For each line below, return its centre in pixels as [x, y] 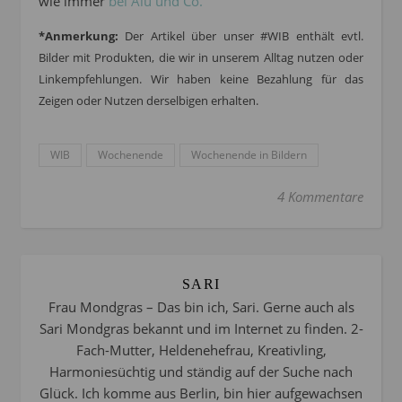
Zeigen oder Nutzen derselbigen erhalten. [149, 100]
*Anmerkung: [79, 35]
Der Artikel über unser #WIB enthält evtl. [241, 35]
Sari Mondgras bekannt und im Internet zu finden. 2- [201, 328]
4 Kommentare [320, 196]
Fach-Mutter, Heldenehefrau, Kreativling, [201, 350]
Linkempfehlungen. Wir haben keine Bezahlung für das [201, 79]
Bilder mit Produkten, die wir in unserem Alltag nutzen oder [201, 57]
